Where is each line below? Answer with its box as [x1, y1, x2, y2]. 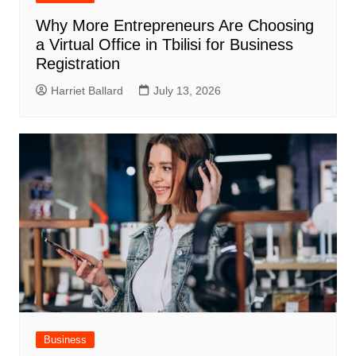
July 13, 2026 [153, 83, 221, 97]
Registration [35, 54, 120, 72]
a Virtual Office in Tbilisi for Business [35, 35, 293, 53]
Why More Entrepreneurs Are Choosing [35, 16, 314, 34]
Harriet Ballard [50, 83, 123, 97]
